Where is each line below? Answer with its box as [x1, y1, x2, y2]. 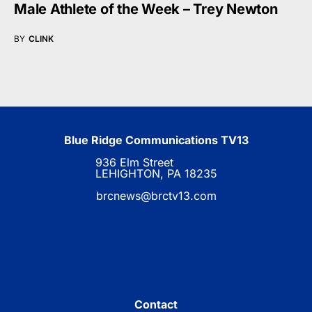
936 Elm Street [95, 155, 173, 169]
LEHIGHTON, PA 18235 [95, 166, 217, 180]
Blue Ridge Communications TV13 [63, 133, 249, 147]
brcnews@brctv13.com [95, 189, 217, 203]
